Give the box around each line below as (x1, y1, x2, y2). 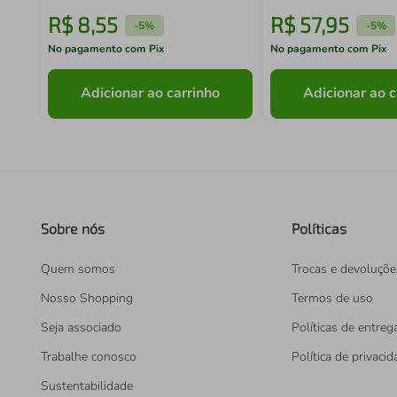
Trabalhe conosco (41, 348, 136, 365)
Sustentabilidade (41, 378, 133, 394)
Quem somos (41, 261, 115, 277)
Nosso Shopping (41, 290, 133, 307)
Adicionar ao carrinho (81, 83, 221, 104)
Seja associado (41, 319, 121, 336)
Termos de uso (292, 290, 373, 307)
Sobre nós (41, 220, 105, 237)
